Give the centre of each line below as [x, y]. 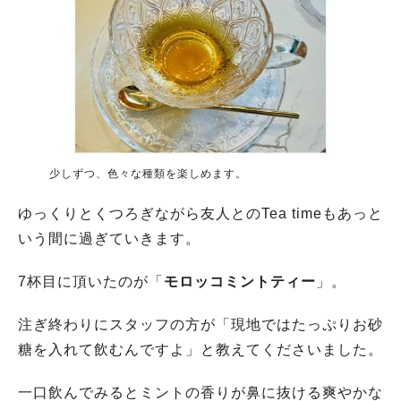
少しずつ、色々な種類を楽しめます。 [148, 173]
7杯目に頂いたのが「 [91, 281]
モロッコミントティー [240, 281]
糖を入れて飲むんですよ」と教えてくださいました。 [200, 349]
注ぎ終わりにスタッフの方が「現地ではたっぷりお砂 [200, 324]
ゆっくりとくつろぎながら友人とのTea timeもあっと [200, 213]
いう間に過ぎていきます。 [109, 238]
